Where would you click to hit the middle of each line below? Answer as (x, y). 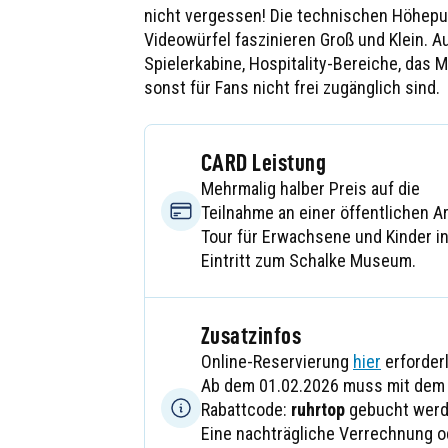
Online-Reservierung (277, 361)
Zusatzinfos (251, 336)
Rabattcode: (246, 409)
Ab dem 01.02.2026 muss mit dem (323, 385)
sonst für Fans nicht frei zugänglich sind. (292, 87)
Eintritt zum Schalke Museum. (310, 260)
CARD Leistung (264, 163)
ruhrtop (318, 409)
